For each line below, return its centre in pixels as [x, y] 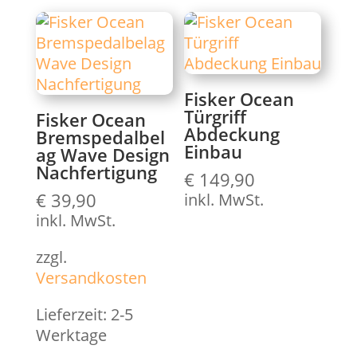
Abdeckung [232, 133]
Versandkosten [91, 277]
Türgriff [216, 116]
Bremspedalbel [100, 137]
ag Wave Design [102, 154]
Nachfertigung [96, 172]
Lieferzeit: [73, 314]
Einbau [214, 151]
